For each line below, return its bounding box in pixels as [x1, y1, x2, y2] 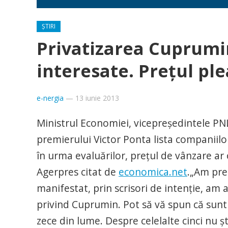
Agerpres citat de [37, 165, 119, 179]
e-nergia [37, 93, 64, 103]
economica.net [119, 165, 187, 179]
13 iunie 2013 [75, 93, 119, 103]
